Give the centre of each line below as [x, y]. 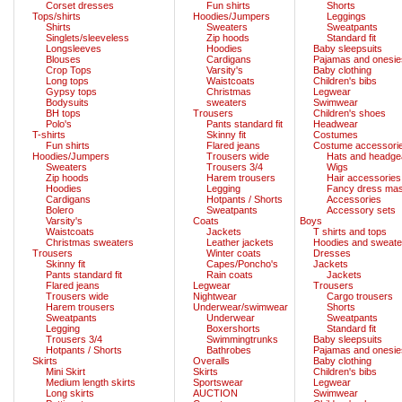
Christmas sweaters [90, 242]
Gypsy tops [71, 91]
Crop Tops [69, 70]
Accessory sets [361, 210]
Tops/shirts [57, 16]
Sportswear [218, 382]
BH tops [63, 113]
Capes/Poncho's [242, 263]
